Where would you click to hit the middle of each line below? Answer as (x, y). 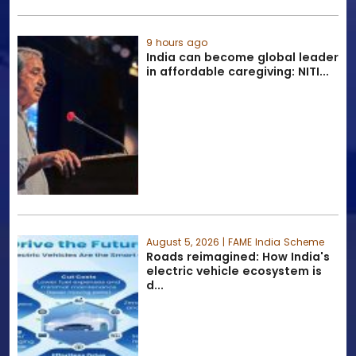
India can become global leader (242, 57)
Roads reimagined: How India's (238, 257)
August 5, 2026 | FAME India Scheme (235, 242)
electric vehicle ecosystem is (234, 271)
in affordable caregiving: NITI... (237, 72)
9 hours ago (176, 43)
